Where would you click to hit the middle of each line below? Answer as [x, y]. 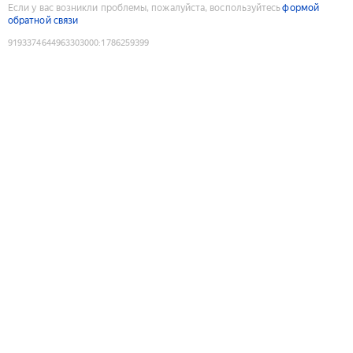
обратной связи [43, 20]
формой [301, 7]
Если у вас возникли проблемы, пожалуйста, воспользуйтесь [145, 7]
